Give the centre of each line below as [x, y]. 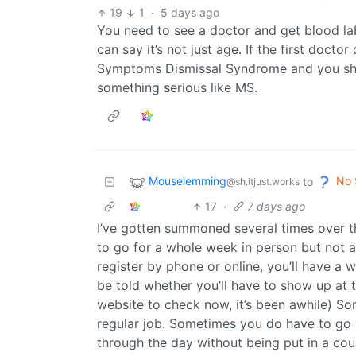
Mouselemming [188, 181]
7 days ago [277, 207]
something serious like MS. [177, 88]
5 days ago [190, 13]
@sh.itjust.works [263, 182]
